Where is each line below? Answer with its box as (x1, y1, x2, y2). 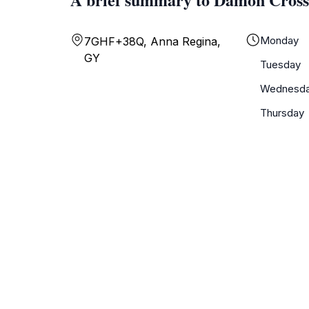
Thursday (260, 106, 304, 119)
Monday (260, 34, 299, 47)
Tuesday (260, 58, 301, 71)
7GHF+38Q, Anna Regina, (84, 34, 221, 48)
